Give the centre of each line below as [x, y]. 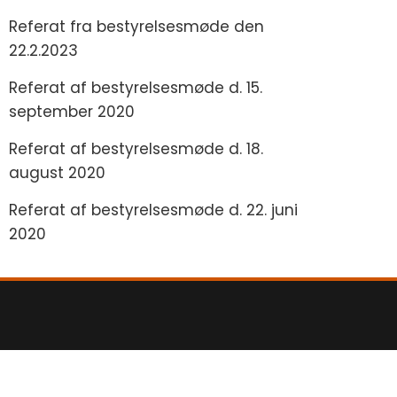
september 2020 [72, 112]
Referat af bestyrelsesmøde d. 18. [136, 149]
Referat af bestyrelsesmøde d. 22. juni [153, 210]
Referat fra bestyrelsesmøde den [136, 27]
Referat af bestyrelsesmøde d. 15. [136, 88]
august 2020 [57, 173]
